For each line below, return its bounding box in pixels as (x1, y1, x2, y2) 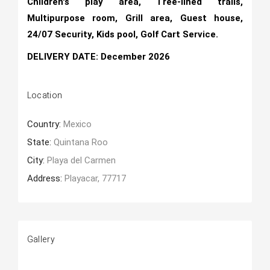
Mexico (63, 119, 92, 130)
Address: (27, 173, 64, 184)
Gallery (27, 233, 55, 246)
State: (27, 137, 54, 148)
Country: (27, 119, 63, 130)
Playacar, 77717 (64, 173, 126, 184)
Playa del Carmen (46, 155, 116, 166)
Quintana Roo (53, 137, 108, 148)
